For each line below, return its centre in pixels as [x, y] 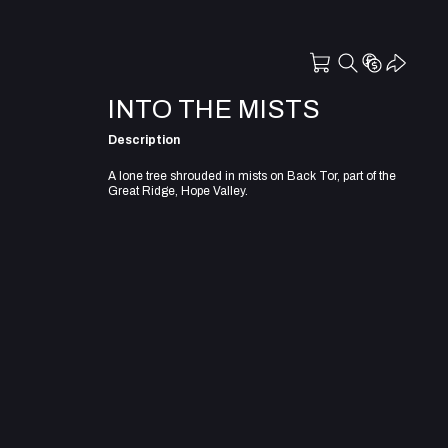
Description [144, 139]
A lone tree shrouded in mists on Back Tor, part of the [252, 175]
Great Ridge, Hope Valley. [178, 190]
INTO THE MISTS [214, 109]
